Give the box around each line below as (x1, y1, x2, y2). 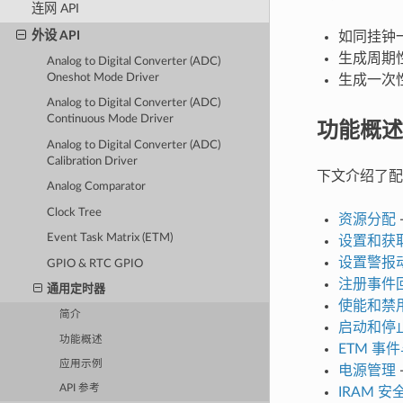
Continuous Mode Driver (47, 113, 175, 126)
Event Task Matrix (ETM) (47, 232, 174, 245)
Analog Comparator (47, 181, 147, 193)
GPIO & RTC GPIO (47, 257, 144, 270)
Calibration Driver (47, 155, 139, 167)
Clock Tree (47, 206, 103, 219)
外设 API (31, 28, 80, 42)
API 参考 (59, 383, 101, 394)
